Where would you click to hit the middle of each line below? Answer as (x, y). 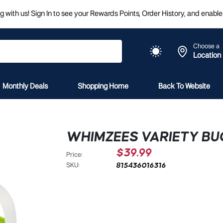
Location (207, 56)
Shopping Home (103, 87)
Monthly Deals (25, 87)
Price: (75, 155)
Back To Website (184, 87)
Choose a (206, 46)
